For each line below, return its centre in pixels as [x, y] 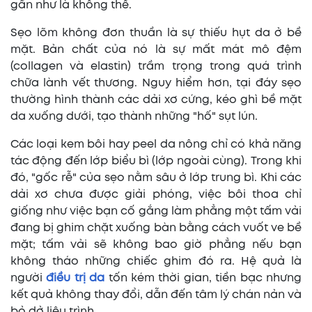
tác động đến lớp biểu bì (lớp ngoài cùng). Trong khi [156, 161]
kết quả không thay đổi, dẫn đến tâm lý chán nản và [156, 295]
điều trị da [76, 278]
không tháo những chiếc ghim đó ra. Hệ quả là [156, 261]
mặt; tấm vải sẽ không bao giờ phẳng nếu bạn [156, 244]
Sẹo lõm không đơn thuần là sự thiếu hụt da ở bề [156, 33]
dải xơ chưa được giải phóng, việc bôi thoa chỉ [156, 194]
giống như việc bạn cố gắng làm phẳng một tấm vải [156, 211]
